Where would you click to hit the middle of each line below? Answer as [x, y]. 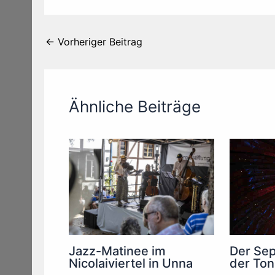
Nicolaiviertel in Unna [131, 264]
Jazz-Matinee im [117, 251]
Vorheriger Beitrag [99, 41]
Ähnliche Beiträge [135, 106]
